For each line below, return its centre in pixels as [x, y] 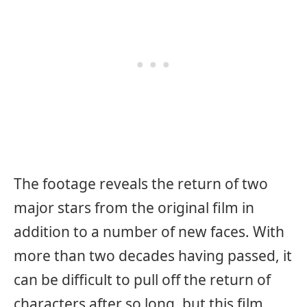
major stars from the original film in [134, 207]
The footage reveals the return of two [141, 183]
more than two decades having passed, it [153, 255]
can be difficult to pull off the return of [142, 279]
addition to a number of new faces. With [149, 231]
